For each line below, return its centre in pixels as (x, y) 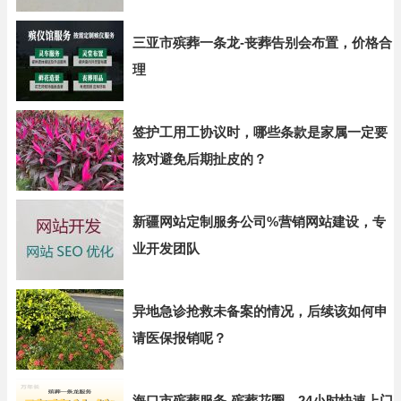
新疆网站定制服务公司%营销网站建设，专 (259, 222)
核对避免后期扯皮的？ (200, 159)
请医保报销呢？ (179, 338)
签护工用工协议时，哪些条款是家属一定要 (260, 132)
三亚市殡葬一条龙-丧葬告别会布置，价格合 (262, 43)
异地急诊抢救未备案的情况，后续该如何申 (260, 311)
